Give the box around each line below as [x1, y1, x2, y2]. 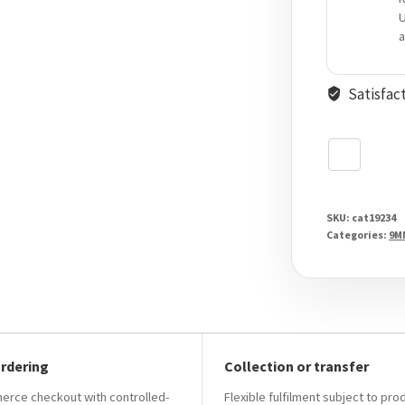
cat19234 [352, 210, 397, 224]
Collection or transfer [224, 357, 370, 376]
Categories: [326, 227, 390, 241]
